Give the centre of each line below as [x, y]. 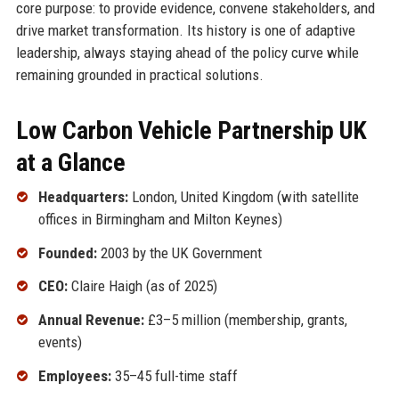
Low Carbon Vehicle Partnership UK [191, 130]
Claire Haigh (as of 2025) [142, 286]
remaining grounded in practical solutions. [139, 74]
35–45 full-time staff [174, 375]
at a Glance [70, 162]
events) [60, 342]
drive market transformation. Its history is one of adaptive [185, 30]
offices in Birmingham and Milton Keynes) [160, 219]
